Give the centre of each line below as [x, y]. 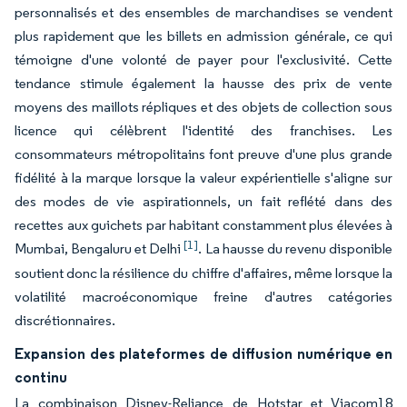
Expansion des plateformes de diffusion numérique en [203, 353]
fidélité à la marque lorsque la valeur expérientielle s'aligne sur [203, 178]
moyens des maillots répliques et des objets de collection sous [203, 107]
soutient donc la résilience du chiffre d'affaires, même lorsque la [203, 273]
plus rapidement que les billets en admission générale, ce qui [203, 36]
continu [41, 377]
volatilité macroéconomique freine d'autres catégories [203, 297]
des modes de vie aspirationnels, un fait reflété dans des [203, 201]
